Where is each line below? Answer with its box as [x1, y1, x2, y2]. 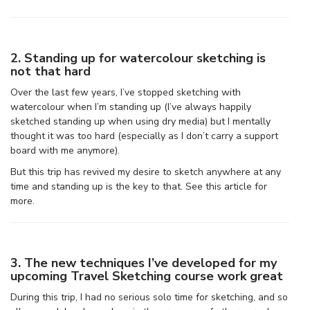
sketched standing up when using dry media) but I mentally [10, 114, 271, 128]
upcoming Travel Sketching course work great [10, 267, 283, 284]
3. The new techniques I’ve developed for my [10, 254, 277, 271]
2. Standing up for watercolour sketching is [10, 49, 266, 66]
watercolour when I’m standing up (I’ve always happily [10, 100, 251, 113]
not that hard [10, 62, 91, 80]
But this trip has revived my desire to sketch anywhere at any [10, 165, 281, 179]
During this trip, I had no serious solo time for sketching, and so [10, 290, 288, 304]
